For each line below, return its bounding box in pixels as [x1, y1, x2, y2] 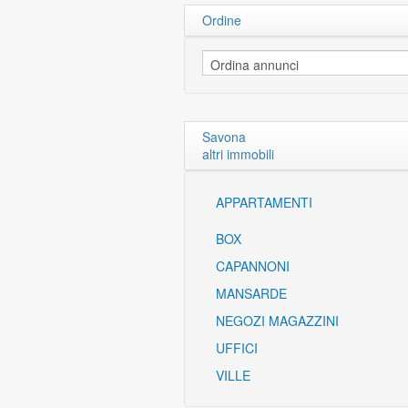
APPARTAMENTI [216, 193, 312, 211]
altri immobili [202, 145, 274, 163]
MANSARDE [216, 284, 287, 302]
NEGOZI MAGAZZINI [216, 311, 339, 330]
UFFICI [216, 339, 258, 357]
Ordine [202, 11, 241, 29]
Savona [202, 127, 246, 146]
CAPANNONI [216, 257, 290, 275]
